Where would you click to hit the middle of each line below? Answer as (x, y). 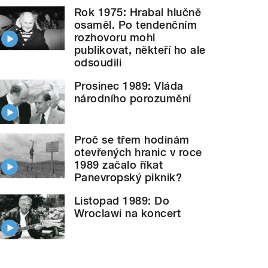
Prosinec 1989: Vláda (129, 86)
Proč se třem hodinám (132, 140)
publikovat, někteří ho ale (140, 50)
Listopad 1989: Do (122, 201)
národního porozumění (133, 98)
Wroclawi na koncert (128, 214)
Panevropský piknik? (128, 178)
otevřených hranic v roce (138, 153)
